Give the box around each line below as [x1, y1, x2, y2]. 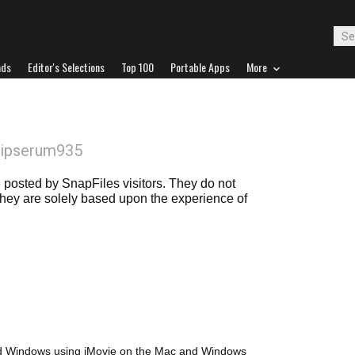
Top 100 [121, 59, 154, 75]
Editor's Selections [28, 59, 105, 75]
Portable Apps [170, 59, 230, 75]
